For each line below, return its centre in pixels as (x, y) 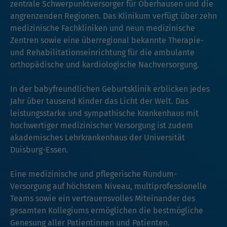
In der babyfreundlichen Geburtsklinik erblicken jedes (110, 89)
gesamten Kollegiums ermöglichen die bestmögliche (107, 210)
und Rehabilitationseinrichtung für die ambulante (102, 52)
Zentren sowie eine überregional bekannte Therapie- (107, 40)
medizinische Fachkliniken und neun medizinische (103, 28)
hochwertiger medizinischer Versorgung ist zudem (102, 125)
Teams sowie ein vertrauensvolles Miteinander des (103, 198)
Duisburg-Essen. (39, 149)
